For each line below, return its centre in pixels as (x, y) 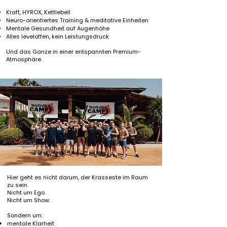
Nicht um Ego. (26, 193)
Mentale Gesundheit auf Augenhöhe (58, 28)
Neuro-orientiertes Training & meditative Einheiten (77, 20)
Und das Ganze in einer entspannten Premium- (73, 52)
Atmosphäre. (24, 59)
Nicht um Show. (29, 200)
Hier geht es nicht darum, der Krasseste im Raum (78, 177)
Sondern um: (25, 215)
